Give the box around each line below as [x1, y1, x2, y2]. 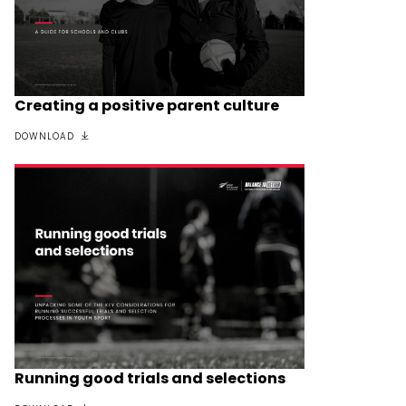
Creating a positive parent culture [14, 94, 279, 116]
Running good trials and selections [14, 367, 285, 389]
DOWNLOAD [14, 129, 74, 143]
